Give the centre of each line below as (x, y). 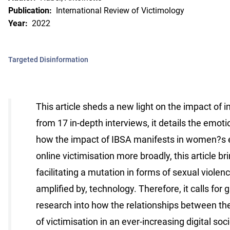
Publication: (30, 10)
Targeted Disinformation (48, 59)
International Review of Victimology (120, 10)
